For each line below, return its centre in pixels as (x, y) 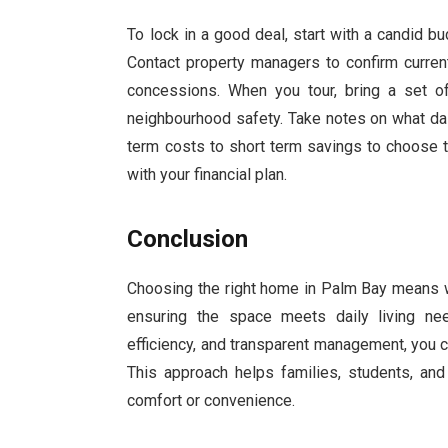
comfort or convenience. (211, 401)
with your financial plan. (207, 174)
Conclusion (188, 239)
